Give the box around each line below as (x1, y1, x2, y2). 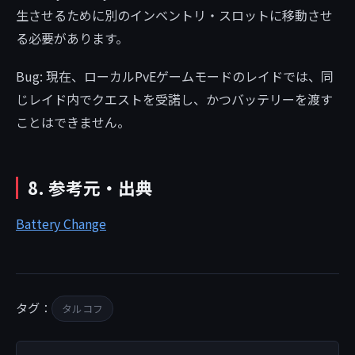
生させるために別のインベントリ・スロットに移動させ (16, 6, 333, 25)
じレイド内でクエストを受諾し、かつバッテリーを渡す (16, 90, 333, 109)
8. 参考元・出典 (28, 175, 153, 200)
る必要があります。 (16, 29, 128, 48)
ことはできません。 (16, 113, 130, 132)
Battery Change (16, 213, 106, 233)
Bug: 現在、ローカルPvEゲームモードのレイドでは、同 (16, 67, 334, 86)
